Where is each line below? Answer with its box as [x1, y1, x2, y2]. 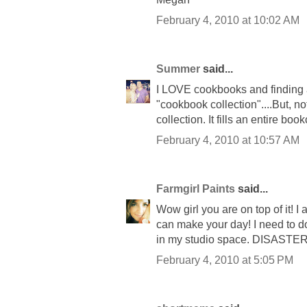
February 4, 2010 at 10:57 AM [156, 134, 299, 147]
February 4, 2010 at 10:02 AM [156, 14, 299, 27]
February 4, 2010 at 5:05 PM [156, 254, 293, 267]
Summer [156, 63, 200, 75]
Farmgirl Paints [156, 183, 235, 195]
